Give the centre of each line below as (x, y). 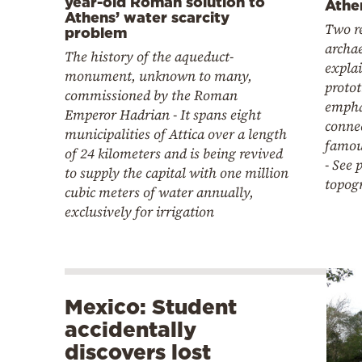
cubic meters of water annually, (159, 193)
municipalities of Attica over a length (176, 135)
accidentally (130, 330)
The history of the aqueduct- (149, 57)
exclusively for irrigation (139, 212)
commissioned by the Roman (151, 96)
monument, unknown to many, (158, 76)
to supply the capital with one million (177, 173)
